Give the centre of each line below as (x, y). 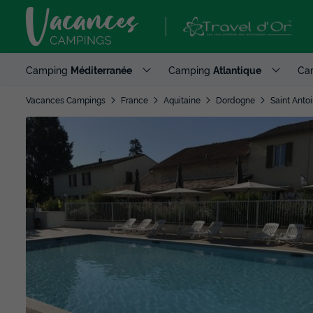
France (134, 100)
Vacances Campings (66, 100)
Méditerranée (101, 70)
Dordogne (235, 100)
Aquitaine (182, 100)
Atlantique (237, 70)
